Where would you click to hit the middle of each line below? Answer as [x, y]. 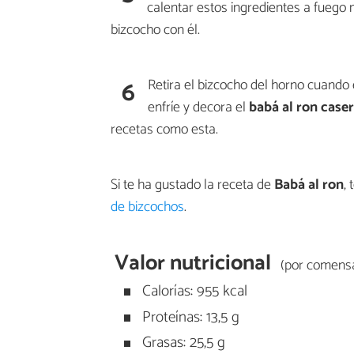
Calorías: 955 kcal [192, 291]
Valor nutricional [193, 263]
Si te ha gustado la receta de [192, 185]
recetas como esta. [164, 129]
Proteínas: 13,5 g [188, 317]
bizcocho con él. [155, 30]
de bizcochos [147, 207]
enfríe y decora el [198, 107]
